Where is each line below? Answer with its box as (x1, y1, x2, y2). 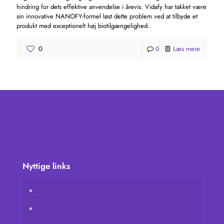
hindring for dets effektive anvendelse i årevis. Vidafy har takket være (16, 1, 206, 11)
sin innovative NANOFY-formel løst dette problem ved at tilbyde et (16, 11, 197, 21)
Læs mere (173, 43, 200, 53)
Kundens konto (39, 203, 84, 213)
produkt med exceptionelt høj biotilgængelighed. (16, 20, 149, 30)
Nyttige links (22, 159, 70, 172)
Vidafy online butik (39, 185, 97, 195)
